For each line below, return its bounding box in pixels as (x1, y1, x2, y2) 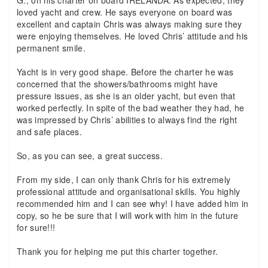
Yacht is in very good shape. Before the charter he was (17, 66, 234, 78)
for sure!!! (17, 221, 56, 233)
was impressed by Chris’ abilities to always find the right (17, 114, 237, 126)
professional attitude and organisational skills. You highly (17, 185, 240, 197)
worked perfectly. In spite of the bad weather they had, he (17, 102, 245, 114)
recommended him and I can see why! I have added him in (17, 197, 249, 209)
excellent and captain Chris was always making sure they (17, 18, 242, 30)
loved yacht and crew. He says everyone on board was (17, 6, 233, 18)
